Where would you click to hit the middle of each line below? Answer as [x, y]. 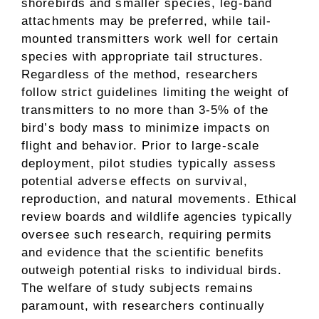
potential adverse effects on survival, [135, 181]
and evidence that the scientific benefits [143, 252]
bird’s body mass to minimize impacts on [146, 127]
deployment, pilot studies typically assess [149, 163]
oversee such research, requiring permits [147, 234]
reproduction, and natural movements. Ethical [159, 199]
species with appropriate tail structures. [143, 56]
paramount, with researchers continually [143, 305]
